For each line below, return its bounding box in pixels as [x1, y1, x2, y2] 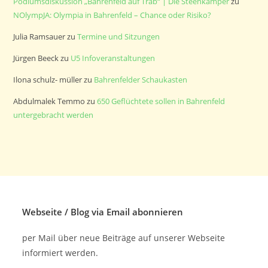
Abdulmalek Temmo [13, 95, 86, 106]
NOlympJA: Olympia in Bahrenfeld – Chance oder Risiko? [13, 9, 212, 20]
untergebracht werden [13, 109, 94, 120]
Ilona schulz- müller [13, 74, 83, 85]
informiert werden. [22, 246, 99, 258]
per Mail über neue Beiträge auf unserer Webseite [22, 232, 226, 243]
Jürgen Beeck [13, 52, 59, 63]
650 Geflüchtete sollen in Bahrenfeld [97, 95, 226, 106]
